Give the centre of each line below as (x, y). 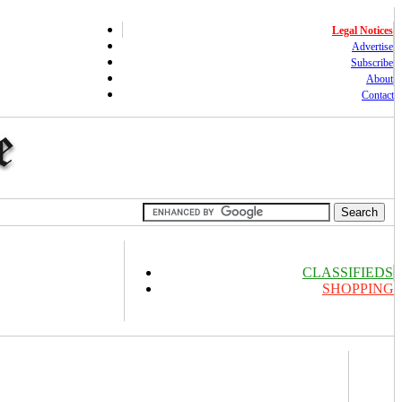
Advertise (372, 47)
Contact (378, 95)
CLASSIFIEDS (348, 272)
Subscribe (372, 63)
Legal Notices (363, 31)
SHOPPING (358, 288)
